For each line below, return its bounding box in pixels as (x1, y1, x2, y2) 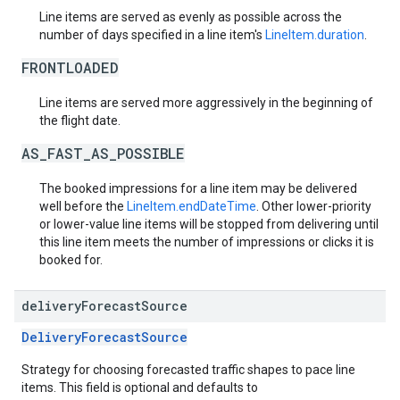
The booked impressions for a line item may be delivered (39, 181, 357, 196)
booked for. (39, 253, 103, 267)
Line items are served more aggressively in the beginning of (39, 96, 373, 110)
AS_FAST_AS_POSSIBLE (21, 144, 185, 162)
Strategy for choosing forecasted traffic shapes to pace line (21, 362, 355, 377)
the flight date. (39, 113, 121, 128)
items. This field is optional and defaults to (21, 380, 258, 395)
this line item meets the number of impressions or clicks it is (39, 235, 374, 249)
